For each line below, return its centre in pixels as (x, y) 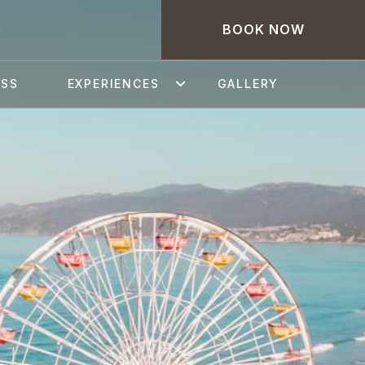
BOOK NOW (263, 29)
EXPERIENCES (113, 84)
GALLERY (248, 84)
